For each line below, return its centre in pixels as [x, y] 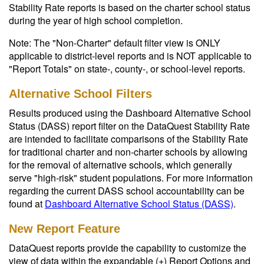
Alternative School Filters [80, 94]
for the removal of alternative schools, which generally [121, 165]
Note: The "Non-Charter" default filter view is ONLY [115, 43]
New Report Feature [65, 229]
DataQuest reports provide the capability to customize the [128, 248]
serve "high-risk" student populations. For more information [131, 178]
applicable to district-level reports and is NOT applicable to [130, 56]
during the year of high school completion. [96, 20]
